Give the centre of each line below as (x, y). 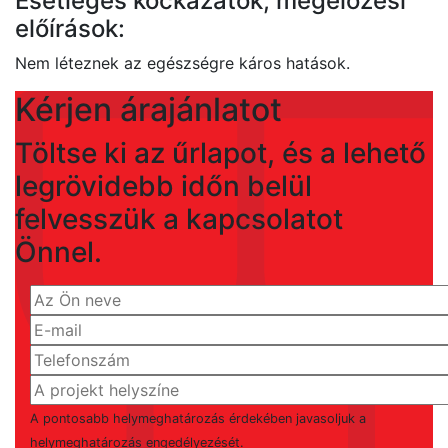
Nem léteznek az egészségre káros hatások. (182, 63)
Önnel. (58, 252)
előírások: (70, 28)
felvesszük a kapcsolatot (179, 219)
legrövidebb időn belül (163, 186)
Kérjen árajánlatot (148, 109)
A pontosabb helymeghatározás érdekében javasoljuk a (198, 418)
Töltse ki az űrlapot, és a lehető (220, 153)
